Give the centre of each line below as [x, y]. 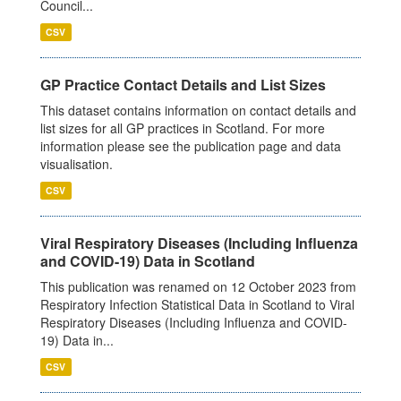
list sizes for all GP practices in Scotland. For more [183, 128]
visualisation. [77, 164]
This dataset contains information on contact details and [198, 110]
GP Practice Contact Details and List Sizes [183, 85]
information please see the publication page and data [191, 146]
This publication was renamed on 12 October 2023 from [198, 286]
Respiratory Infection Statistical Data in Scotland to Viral [197, 304]
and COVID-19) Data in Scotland [148, 261]
